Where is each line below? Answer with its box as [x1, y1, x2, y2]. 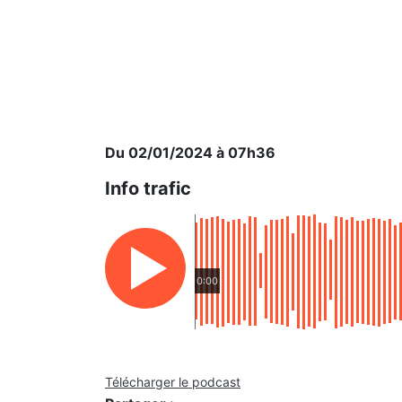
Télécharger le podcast [105, 374, 240, 389]
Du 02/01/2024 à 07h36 [105, 144, 275, 162]
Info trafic [105, 178, 191, 199]
